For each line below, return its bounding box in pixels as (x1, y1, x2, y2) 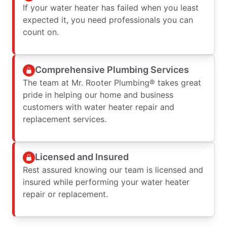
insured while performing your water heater (23, 176, 190, 187)
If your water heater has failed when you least (23, 2, 199, 13)
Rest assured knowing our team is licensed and (23, 164, 203, 175)
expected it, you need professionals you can (23, 14, 193, 25)
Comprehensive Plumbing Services (35, 64, 189, 75)
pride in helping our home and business (23, 89, 173, 100)
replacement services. (23, 113, 106, 124)
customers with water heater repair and (23, 101, 174, 112)
